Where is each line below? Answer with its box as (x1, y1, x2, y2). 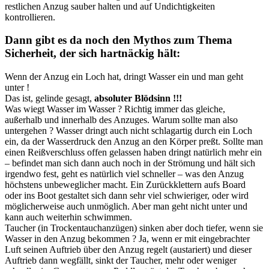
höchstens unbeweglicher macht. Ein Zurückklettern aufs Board (5, 179, 246, 190)
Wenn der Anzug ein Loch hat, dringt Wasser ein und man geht (5, 71, 243, 82)
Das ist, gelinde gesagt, (5, 92, 94, 103)
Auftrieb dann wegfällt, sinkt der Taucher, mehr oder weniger (5, 255, 237, 265)
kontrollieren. (5, 11, 55, 22)
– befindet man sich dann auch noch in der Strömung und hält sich (5, 157, 255, 168)
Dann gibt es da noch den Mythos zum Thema (5, 34, 232, 47)
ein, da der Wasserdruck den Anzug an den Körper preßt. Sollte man (5, 136, 263, 147)
